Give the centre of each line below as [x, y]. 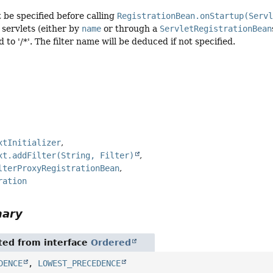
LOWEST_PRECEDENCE [80, 263]
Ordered [111, 242]
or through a [131, 29]
